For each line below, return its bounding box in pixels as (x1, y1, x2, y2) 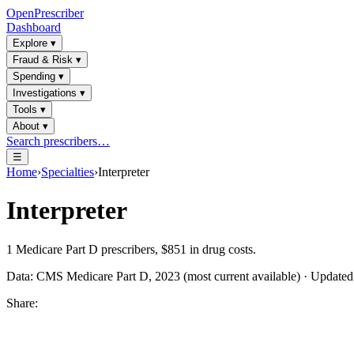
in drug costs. (186, 242, 256, 256)
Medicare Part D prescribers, (13, 242, 161, 256)
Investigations (13, 87, 77, 99)
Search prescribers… (6, 134, 110, 148)
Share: (6, 296, 38, 310)
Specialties (41, 165, 94, 179)
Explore (13, 37, 47, 49)
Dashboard (6, 21, 61, 34)
